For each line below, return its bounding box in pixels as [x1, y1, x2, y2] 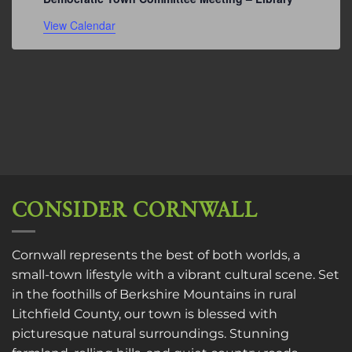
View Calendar [42, 17, 115, 34]
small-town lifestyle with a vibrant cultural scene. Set [12, 267, 339, 283]
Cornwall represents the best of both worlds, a [12, 247, 300, 263]
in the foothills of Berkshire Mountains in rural [12, 287, 296, 302]
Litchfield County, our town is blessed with [12, 306, 277, 322]
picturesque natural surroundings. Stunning [12, 326, 289, 342]
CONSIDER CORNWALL [12, 196, 258, 224]
